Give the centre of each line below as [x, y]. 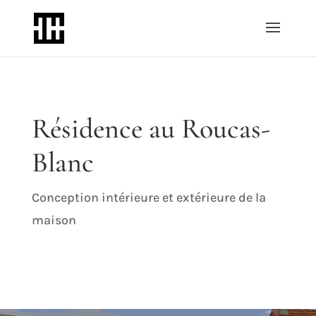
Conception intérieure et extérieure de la [148, 197]
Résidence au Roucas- [151, 128]
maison [54, 220]
